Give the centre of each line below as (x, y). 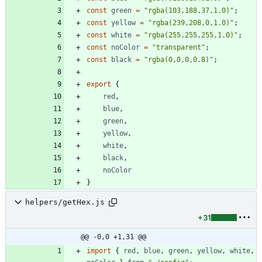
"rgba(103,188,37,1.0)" (189, 10)
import (99, 251)
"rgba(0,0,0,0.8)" (179, 59)
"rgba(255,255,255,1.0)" (191, 35)
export (99, 84)
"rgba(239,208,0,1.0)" (191, 23)
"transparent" (179, 47)
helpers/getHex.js (65, 202)
